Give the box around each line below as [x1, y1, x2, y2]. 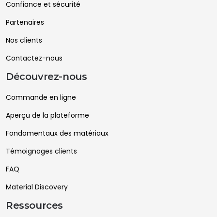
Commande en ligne [6, 93, 76, 103]
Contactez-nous [6, 53, 62, 63]
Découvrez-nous [6, 71, 87, 83]
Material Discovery [6, 182, 68, 192]
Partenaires [6, 17, 44, 28]
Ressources [6, 200, 63, 212]
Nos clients [6, 35, 42, 46]
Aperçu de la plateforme [6, 110, 89, 121]
